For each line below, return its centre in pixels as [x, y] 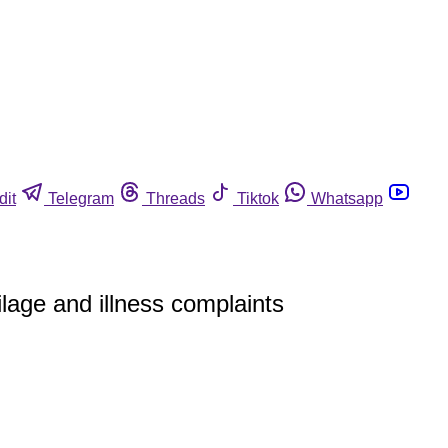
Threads [175, 198]
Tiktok [258, 198]
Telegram [81, 198]
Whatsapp [347, 198]
